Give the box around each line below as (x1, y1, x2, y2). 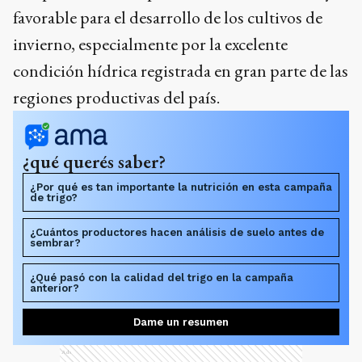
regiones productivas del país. (13, 86, 220, 109)
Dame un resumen (133, 316, 229, 328)
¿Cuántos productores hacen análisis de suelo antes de (30, 226, 324, 238)
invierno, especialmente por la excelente (13, 32, 288, 56)
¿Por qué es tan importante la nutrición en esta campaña (30, 181, 332, 193)
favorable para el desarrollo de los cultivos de (13, 6, 322, 29)
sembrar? (30, 237, 81, 249)
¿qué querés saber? (23, 149, 166, 174)
